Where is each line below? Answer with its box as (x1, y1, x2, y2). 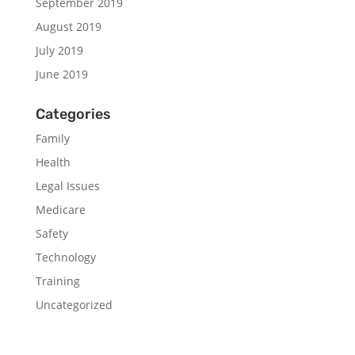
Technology (35, 250, 96, 265)
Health (35, 155, 71, 170)
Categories (35, 105, 111, 123)
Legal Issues (35, 178, 100, 193)
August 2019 (35, 19, 101, 34)
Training (35, 273, 80, 288)
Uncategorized (35, 297, 113, 312)
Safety (35, 226, 68, 241)
